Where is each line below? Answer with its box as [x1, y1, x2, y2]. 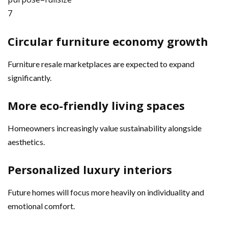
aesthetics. [8, 136, 45, 147]
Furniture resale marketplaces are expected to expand [8, 59, 194, 69]
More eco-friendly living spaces [8, 97, 185, 113]
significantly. [8, 72, 51, 82]
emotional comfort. [8, 201, 75, 211]
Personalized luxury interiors [8, 161, 172, 177]
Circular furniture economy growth [8, 33, 208, 49]
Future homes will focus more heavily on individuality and [8, 187, 204, 197]
